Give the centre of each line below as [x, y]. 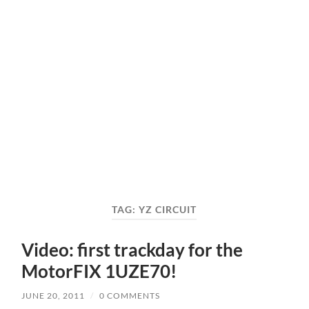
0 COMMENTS [130, 296]
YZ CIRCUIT [168, 209]
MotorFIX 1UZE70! [99, 271]
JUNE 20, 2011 [53, 296]
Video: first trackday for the [132, 250]
